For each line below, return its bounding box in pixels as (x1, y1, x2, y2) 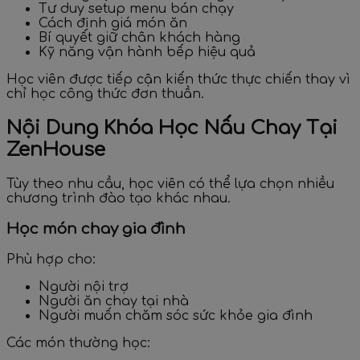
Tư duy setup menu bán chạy (39, 2, 234, 17)
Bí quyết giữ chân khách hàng (39, 31, 240, 46)
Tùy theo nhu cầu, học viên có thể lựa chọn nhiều (6, 177, 334, 192)
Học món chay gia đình (6, 220, 186, 237)
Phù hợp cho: (6, 252, 96, 267)
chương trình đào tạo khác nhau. (6, 191, 231, 207)
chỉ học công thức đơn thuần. (6, 87, 204, 102)
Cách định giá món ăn (39, 16, 187, 31)
